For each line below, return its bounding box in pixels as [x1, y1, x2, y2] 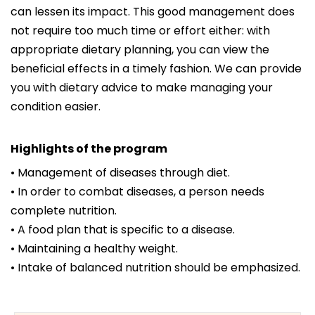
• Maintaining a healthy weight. [11, 240, 178, 257]
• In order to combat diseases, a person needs [11, 184, 264, 200]
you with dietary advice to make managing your [11, 79, 273, 96]
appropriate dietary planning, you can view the [11, 41, 269, 58]
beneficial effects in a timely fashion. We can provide [11, 60, 302, 77]
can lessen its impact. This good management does [11, 4, 295, 20]
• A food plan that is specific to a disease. [11, 221, 235, 238]
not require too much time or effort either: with [11, 22, 270, 39]
